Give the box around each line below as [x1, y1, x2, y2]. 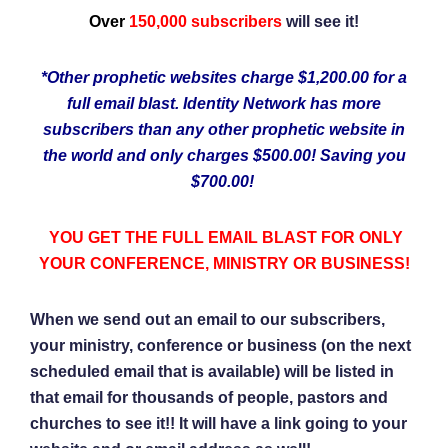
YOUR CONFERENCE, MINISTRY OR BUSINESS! [38, 254, 410, 272]
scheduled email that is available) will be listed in [30, 362, 394, 380]
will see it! [286, 12, 359, 30]
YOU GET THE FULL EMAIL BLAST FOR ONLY [49, 228, 403, 246]
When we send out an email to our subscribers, [30, 310, 389, 328]
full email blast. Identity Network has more [67, 94, 381, 112]
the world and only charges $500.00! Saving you [42, 146, 406, 164]
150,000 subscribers [129, 12, 286, 30]
